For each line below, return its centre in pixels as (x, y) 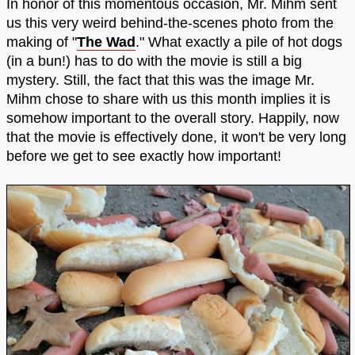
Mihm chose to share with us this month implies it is (168, 99)
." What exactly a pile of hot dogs (239, 42)
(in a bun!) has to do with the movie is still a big (154, 61)
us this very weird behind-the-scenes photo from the (170, 23)
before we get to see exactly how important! (144, 156)
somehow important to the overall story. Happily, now (173, 118)
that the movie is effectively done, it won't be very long (176, 137)
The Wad (106, 42)
